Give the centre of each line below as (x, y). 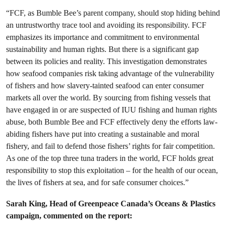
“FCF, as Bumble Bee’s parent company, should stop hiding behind (113, 13)
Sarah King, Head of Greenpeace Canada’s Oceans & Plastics (111, 204)
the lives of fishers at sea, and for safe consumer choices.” (97, 182)
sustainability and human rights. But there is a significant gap (102, 49)
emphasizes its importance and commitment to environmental (103, 37)
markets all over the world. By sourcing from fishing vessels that (108, 98)
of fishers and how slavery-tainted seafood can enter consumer (105, 86)
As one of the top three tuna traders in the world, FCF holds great (110, 158)
